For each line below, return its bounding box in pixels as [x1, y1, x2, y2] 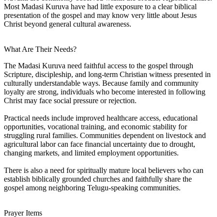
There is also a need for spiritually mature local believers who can [4, 166, 203, 174]
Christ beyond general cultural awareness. [4, 19, 131, 28]
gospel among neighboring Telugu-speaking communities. [4, 183, 181, 192]
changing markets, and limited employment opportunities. [4, 148, 179, 157]
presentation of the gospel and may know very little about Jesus [4, 11, 197, 19]
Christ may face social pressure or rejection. [4, 96, 137, 105]
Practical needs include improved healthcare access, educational [4, 113, 198, 122]
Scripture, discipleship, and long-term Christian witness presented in [4, 70, 211, 78]
